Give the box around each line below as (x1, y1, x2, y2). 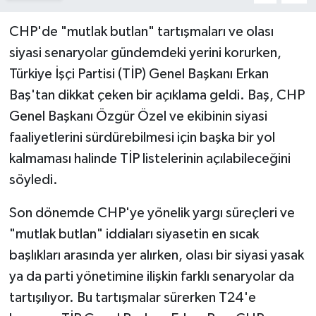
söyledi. (8, 172, 58, 187)
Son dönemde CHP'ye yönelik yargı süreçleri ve (8, 205, 295, 220)
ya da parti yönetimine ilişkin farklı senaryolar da (8, 269, 294, 284)
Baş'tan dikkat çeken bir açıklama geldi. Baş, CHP (8, 87, 305, 102)
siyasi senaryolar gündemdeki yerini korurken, (8, 45, 281, 60)
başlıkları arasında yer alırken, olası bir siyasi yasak (8, 248, 304, 262)
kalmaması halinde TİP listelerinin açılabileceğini (8, 151, 291, 166)
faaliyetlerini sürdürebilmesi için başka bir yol (8, 130, 275, 145)
